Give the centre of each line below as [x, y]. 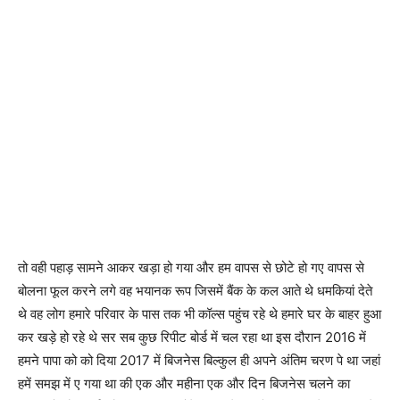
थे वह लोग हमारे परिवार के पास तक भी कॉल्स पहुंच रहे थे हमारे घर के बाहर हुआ [200, 313]
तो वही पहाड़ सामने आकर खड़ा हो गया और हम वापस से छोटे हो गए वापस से [191, 267]
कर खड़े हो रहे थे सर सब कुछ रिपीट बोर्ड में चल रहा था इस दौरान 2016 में [192, 337]
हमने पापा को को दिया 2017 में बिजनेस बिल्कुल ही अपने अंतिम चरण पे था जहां [199, 360]
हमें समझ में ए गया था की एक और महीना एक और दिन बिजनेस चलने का [184, 383]
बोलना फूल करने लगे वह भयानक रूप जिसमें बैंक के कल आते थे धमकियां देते [195, 290]
